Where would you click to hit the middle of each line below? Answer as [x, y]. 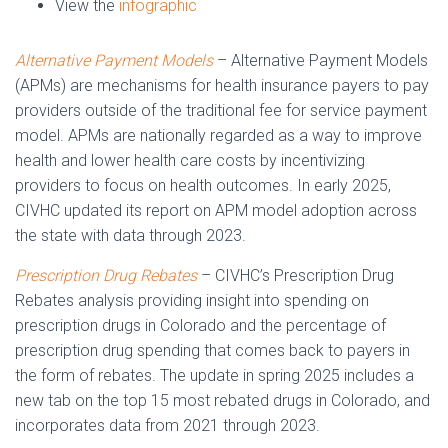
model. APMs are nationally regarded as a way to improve [218, 135]
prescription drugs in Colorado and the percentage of [200, 325]
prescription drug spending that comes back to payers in [212, 350]
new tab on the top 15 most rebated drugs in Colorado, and [222, 400]
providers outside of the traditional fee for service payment [221, 110]
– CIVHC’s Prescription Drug [295, 275]
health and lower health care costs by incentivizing [190, 160]
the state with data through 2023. [130, 235]
